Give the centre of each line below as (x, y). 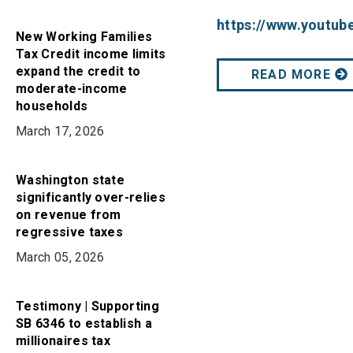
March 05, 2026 (60, 257)
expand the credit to (78, 71)
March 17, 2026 (60, 131)
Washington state (71, 180)
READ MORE (293, 75)
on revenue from (69, 215)
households (52, 106)
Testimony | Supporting (88, 306)
